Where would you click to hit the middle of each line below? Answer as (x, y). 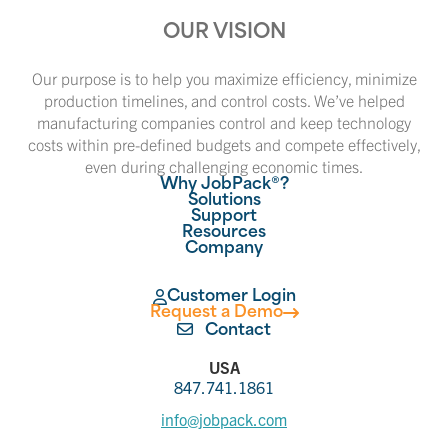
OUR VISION (224, 32)
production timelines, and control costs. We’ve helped (224, 99)
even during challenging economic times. (224, 165)
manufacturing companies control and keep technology (224, 121)
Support (224, 216)
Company (224, 248)
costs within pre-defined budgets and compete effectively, (224, 143)
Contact (236, 330)
